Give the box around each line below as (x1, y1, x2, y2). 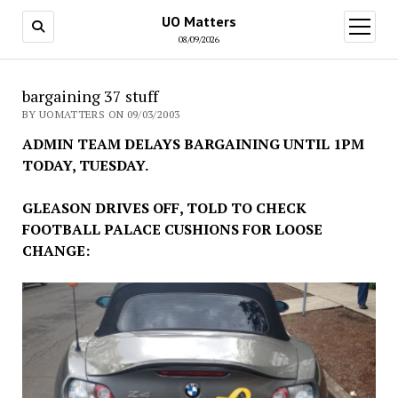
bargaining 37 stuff (21, 85, 158, 107)
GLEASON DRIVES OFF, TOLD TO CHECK (21, 198, 306, 218)
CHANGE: (21, 241, 90, 260)
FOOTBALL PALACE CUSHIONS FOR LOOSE (21, 219, 322, 239)
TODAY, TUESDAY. (21, 155, 151, 175)
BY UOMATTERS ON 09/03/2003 (21, 107, 180, 121)
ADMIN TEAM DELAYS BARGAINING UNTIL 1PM (21, 134, 364, 154)
